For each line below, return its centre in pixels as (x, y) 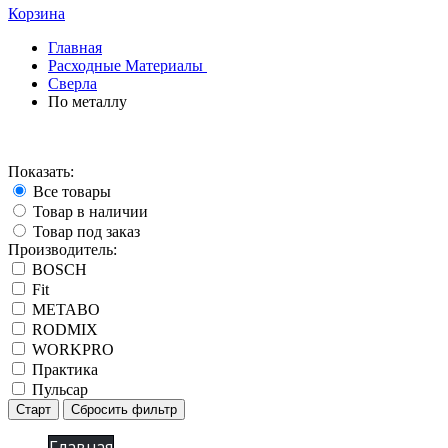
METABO (64, 309)
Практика (63, 369)
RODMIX (63, 329)
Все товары (70, 191)
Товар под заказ (84, 231)
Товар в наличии (88, 211)
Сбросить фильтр (124, 409)
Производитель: (62, 249)
